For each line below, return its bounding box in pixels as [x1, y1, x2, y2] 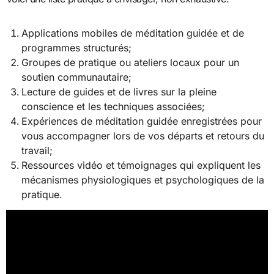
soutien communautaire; [21, 71, 132, 84]
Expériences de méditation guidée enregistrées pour [21, 115, 262, 128]
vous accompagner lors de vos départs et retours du [21, 130, 265, 143]
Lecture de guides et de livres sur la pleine [21, 86, 217, 98]
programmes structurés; [21, 42, 132, 54]
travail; [21, 144, 53, 157]
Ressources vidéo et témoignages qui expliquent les [21, 159, 261, 172]
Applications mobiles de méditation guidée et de [21, 27, 245, 40]
